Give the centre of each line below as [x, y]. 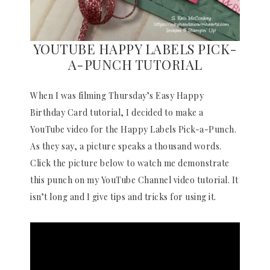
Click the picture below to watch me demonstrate [130, 163]
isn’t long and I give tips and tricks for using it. [123, 197]
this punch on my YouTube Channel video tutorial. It [134, 180]
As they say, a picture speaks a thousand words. [126, 146]
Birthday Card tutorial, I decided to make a [117, 112]
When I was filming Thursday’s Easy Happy [117, 96]
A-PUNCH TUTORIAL [135, 64]
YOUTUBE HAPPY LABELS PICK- [135, 49]
